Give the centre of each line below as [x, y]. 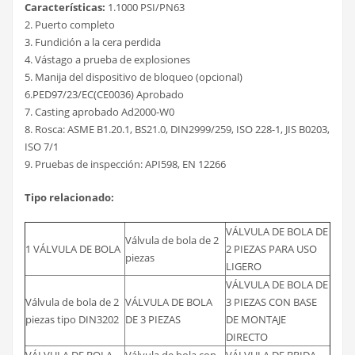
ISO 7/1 [42, 146]
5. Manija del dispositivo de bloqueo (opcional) [134, 76]
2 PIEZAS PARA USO [271, 248]
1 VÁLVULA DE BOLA [73, 248]
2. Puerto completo [70, 24]
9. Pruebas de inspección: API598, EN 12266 [125, 164]
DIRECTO [247, 336]
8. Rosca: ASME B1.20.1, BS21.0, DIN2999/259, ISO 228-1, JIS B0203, [177, 129]
